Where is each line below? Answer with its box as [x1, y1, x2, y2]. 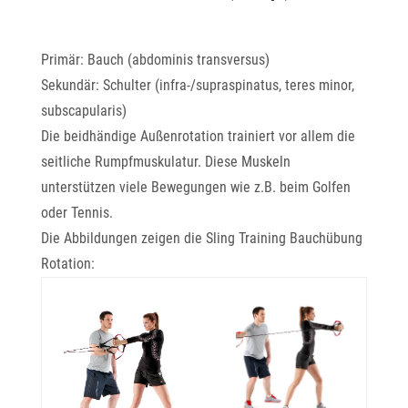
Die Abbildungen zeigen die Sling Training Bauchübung [40, 229, 362, 247]
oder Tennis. [40, 204, 113, 221]
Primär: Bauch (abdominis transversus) [40, 51, 270, 68]
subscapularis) [40, 102, 127, 119]
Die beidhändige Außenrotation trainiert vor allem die [40, 127, 355, 145]
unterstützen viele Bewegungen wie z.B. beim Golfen [40, 178, 351, 196]
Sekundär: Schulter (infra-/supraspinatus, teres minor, [40, 76, 354, 94]
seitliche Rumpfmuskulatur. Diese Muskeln [40, 153, 291, 170]
